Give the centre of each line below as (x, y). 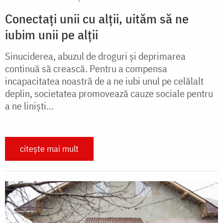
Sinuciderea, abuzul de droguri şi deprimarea (95, 56)
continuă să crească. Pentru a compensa (86, 69)
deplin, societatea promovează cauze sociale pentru (109, 94)
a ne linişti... (29, 106)
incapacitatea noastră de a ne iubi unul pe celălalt (104, 81)
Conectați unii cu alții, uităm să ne (97, 19)
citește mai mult (49, 149)
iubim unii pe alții (52, 35)
